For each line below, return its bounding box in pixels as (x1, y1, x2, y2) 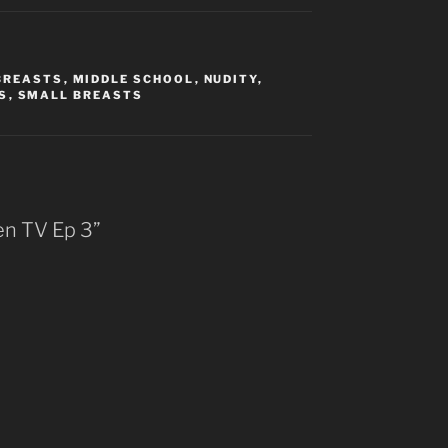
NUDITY (203, 72, 258, 87)
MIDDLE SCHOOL (72, 72, 195, 87)
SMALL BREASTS (17, 88, 144, 103)
